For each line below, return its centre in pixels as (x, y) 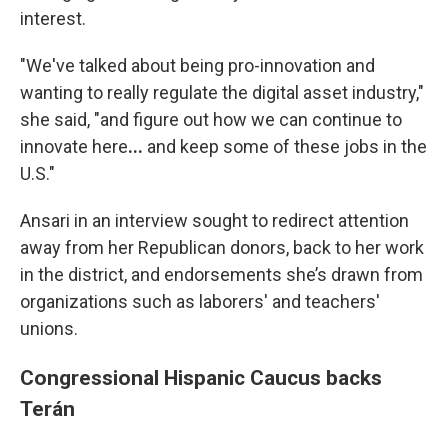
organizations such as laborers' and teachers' (200, 301)
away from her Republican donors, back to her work (222, 247)
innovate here (74, 146)
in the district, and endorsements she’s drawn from (221, 274)
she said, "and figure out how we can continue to (211, 119)
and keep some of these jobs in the (285, 146)
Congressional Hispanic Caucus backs (201, 377)
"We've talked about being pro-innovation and (197, 65)
